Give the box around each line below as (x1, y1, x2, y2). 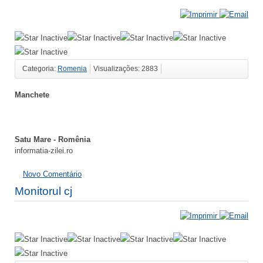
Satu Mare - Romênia (15, 135, 90, 144)
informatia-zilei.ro (15, 146, 73, 156)
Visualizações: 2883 (93, 65, 158, 72)
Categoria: (22, 65, 58, 72)
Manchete (15, 90, 49, 99)
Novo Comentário (23, 170, 82, 179)
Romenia (58, 65, 87, 72)
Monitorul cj (15, 185, 72, 198)
